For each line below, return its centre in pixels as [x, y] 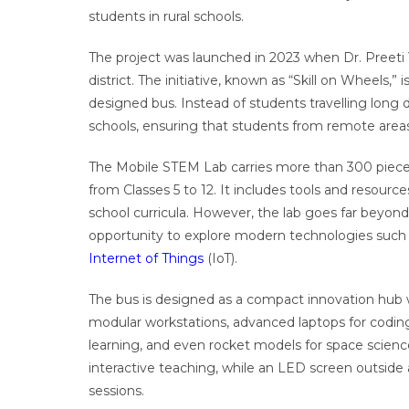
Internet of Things [146, 258]
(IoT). [220, 258]
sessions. [116, 391]
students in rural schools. [166, 16]
